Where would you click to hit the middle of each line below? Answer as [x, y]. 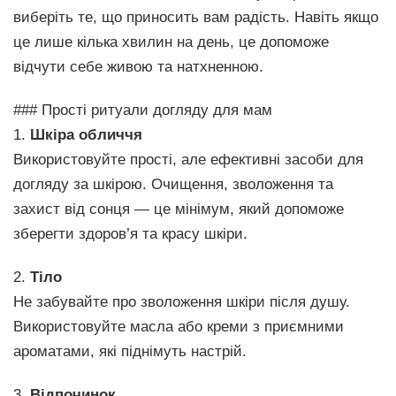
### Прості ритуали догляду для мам [143, 110]
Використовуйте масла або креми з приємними [179, 326]
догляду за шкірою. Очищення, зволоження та [173, 184]
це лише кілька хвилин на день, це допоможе [171, 42]
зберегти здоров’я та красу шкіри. [130, 233]
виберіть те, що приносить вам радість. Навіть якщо [196, 17]
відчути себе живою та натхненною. [138, 66]
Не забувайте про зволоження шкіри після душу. [182, 301]
